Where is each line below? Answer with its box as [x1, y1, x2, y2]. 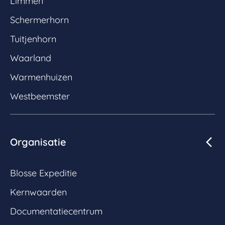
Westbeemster [10, 90, 70, 102]
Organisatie [10, 135, 66, 148]
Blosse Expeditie [10, 167, 77, 179]
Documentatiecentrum [10, 205, 102, 217]
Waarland [10, 52, 51, 64]
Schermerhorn [10, 14, 69, 26]
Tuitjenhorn [10, 33, 56, 45]
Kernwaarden [10, 186, 67, 198]
